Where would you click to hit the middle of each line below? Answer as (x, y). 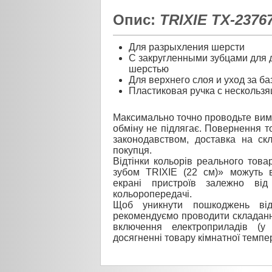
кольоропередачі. (152, 194)
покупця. (132, 150)
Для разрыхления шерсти (187, 47)
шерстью (149, 69)
